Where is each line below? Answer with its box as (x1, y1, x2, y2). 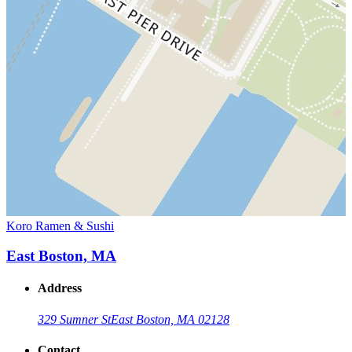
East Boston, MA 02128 (111, 312, 229, 326)
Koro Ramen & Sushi (6, 218, 114, 233)
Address (38, 281, 82, 295)
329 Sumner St (38, 312, 111, 326)
